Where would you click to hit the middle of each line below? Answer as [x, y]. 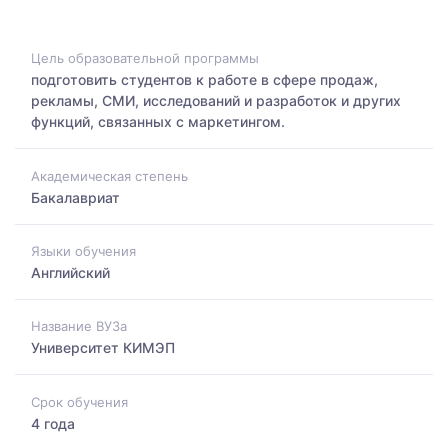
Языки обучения [83, 250]
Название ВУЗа [79, 326]
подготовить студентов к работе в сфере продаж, [204, 80]
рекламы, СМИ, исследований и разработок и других [216, 101]
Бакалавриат [75, 197]
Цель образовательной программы [145, 58]
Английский [70, 272]
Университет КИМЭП [103, 348]
